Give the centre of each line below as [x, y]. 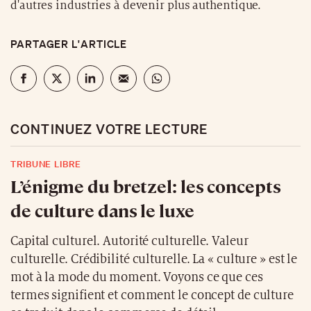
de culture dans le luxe [102, 210]
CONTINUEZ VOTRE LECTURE [109, 128]
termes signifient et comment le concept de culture [152, 295]
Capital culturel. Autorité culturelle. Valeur [129, 241]
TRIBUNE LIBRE [46, 164]
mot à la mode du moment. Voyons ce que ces [137, 277]
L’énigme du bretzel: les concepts [146, 185]
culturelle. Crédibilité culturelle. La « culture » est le [154, 259]
